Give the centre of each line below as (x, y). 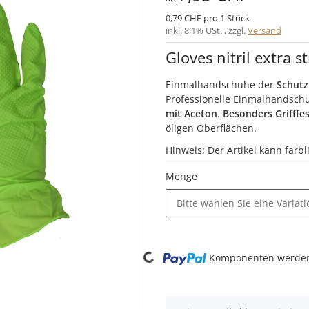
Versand (265, 30)
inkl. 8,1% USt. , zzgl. (207, 30)
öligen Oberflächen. (211, 128)
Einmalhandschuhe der (221, 84)
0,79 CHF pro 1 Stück (208, 18)
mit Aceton (191, 113)
